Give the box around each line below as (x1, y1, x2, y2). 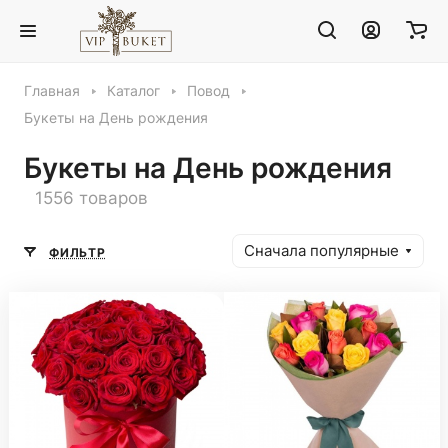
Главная (24, 83, 80, 99)
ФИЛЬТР (49, 244, 106, 260)
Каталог (107, 83, 160, 99)
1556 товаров (35, 188, 148, 208)
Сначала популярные (244, 242, 399, 260)
